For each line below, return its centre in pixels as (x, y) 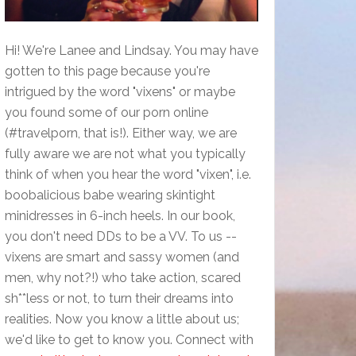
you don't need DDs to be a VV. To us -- (121, 237)
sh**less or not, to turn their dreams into (119, 299)
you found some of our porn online (106, 113)
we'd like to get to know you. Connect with (129, 340)
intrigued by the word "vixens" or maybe (120, 92)
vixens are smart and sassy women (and (122, 257)
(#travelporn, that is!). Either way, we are (121, 133)
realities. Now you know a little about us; (122, 319)
